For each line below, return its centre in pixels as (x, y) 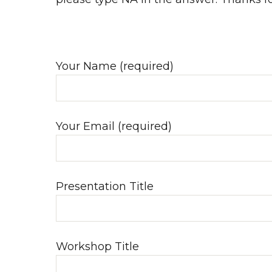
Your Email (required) (114, 126)
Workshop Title (97, 246)
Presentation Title (105, 186)
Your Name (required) (115, 66)
